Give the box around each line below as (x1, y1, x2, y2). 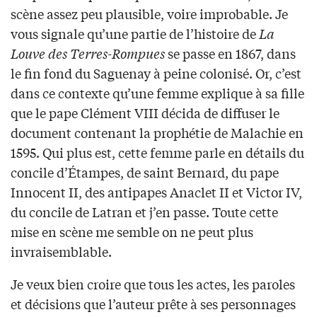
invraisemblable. (11, 242, 112, 261)
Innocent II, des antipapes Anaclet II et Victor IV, (11, 183, 302, 202)
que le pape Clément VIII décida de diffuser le (11, 103, 279, 122)
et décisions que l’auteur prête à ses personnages (11, 294, 296, 313)
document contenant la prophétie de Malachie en (11, 123, 304, 142)
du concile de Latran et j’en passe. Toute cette (11, 202, 278, 221)
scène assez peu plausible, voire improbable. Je (11, 4, 288, 23)
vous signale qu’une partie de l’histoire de (11, 24, 259, 43)
